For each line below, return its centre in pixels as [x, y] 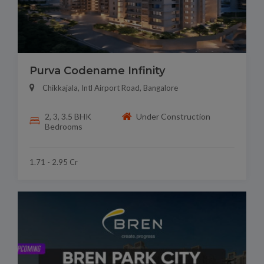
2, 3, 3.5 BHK [68, 116]
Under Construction [174, 117]
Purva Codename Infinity [97, 70]
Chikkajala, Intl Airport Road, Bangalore [110, 88]
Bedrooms [63, 126]
